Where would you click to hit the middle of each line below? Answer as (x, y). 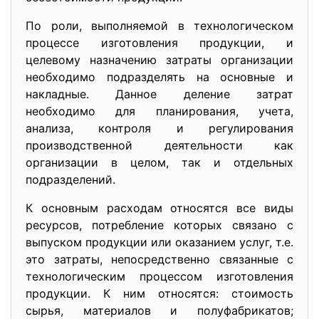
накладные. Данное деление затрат (159, 94)
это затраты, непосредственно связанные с (159, 259)
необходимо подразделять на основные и (159, 77)
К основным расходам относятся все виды (159, 208)
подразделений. (70, 179)
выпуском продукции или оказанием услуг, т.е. (159, 242)
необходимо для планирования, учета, (159, 111)
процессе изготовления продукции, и (159, 43)
